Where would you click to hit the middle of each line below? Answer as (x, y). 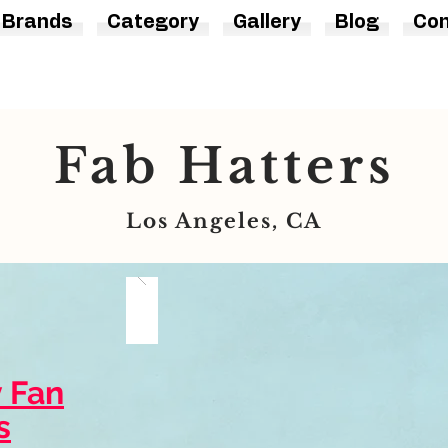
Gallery (267, 23)
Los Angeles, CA (224, 221)
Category (153, 23)
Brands (37, 23)
